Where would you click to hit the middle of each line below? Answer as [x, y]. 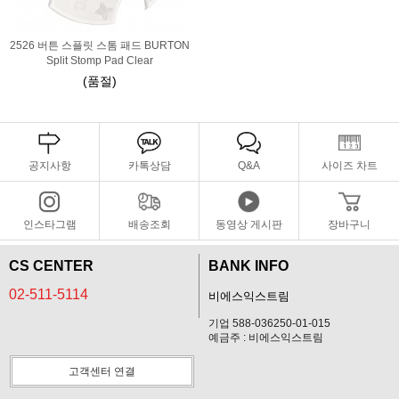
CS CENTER [51, 266]
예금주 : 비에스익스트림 [266, 338]
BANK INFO [248, 266]
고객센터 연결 [102, 371]
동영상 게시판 [249, 224]
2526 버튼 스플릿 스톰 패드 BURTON [100, 45]
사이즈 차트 [349, 166]
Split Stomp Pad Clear [100, 61]
